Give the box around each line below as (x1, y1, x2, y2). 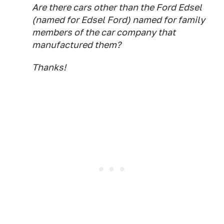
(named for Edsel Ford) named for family (32, 14, 205, 25)
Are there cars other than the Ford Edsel (32, 2, 202, 12)
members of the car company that (32, 27, 175, 37)
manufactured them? (32, 39, 121, 50)
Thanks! (32, 62, 66, 72)
